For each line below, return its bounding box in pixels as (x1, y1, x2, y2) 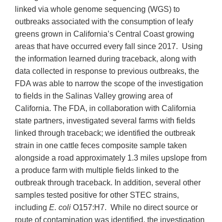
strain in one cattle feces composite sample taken (15, 141, 187, 150)
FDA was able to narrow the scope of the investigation (15, 79, 203, 88)
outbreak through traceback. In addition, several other (15, 178, 201, 187)
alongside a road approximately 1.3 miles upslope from (15, 154, 207, 163)
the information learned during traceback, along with (15, 55, 196, 63)
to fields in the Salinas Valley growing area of (15, 92, 172, 101)
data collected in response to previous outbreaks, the (15, 67, 199, 76)
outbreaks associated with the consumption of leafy (15, 17, 193, 26)
